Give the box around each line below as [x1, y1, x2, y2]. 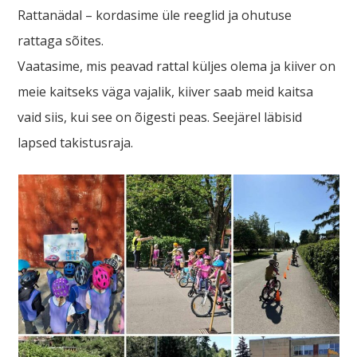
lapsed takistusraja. [18, 134, 134, 151]
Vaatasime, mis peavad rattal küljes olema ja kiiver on [18, 57, 336, 75]
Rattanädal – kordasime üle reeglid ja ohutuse [18, 6, 292, 24]
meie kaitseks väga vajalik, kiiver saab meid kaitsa [18, 83, 314, 100]
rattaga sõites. [18, 32, 104, 49]
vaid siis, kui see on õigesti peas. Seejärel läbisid [18, 108, 303, 126]
